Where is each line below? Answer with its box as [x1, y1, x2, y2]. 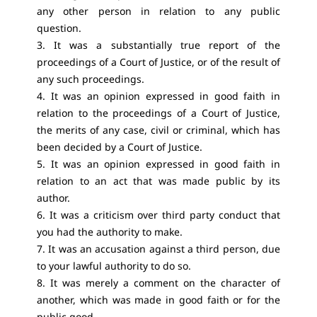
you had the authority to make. [37, 225, 183, 238]
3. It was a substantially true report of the [37, 38, 280, 52]
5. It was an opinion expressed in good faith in [37, 157, 280, 171]
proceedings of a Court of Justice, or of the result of [37, 55, 280, 69]
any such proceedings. [37, 72, 144, 86]
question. [37, 21, 81, 35]
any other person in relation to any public [37, 4, 280, 18]
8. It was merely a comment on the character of [37, 276, 280, 289]
